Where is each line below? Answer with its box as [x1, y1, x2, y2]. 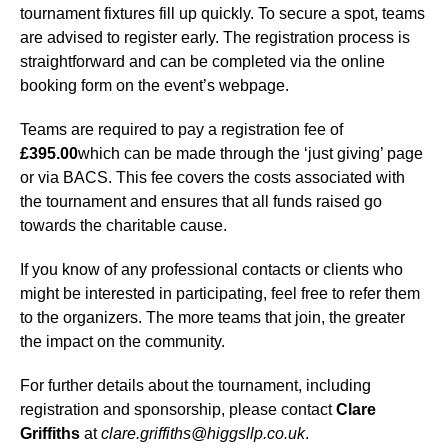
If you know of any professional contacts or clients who [20, 261, 403, 279]
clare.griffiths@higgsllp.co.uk [101, 425, 305, 443]
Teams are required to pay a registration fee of [20, 121, 343, 139]
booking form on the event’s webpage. [20, 77, 289, 95]
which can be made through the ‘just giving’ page [78, 145, 423, 163]
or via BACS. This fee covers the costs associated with [20, 169, 405, 187]
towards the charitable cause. [20, 217, 227, 235]
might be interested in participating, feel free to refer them [20, 285, 420, 303]
